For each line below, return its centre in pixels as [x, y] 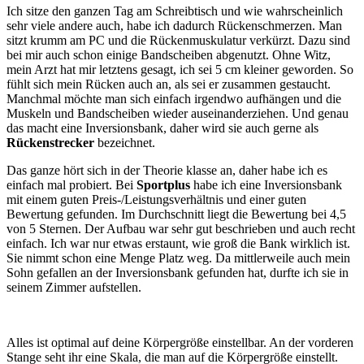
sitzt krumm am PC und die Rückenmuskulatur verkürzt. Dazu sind [178, 41]
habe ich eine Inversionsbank [266, 185]
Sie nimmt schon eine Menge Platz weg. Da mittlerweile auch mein [178, 258]
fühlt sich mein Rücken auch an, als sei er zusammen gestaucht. [169, 84]
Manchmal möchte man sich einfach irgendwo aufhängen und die [174, 99]
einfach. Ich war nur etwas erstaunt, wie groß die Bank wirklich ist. [178, 244]
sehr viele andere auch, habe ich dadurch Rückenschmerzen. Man [174, 26]
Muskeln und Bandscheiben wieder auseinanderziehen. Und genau [178, 114]
